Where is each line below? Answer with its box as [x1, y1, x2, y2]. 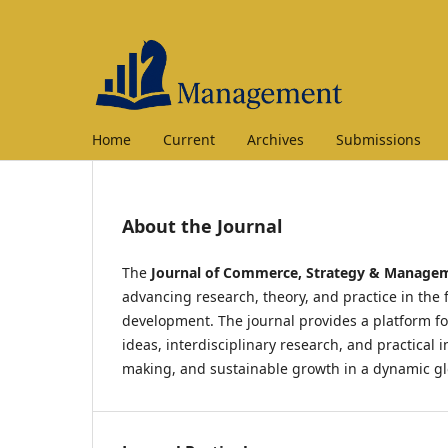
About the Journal [122, 213, 282, 238]
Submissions [336, 129, 421, 149]
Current [163, 129, 215, 149]
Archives [247, 129, 304, 149]
